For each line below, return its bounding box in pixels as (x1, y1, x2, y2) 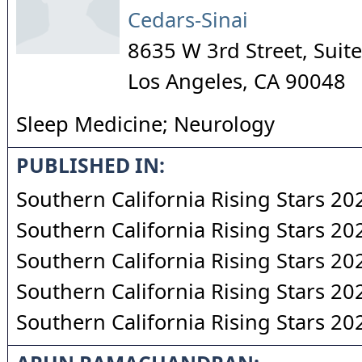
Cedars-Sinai (128, 6, 248, 33)
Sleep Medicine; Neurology (16, 110, 275, 137)
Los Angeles (128, 67, 242, 95)
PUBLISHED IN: (16, 152, 165, 179)
